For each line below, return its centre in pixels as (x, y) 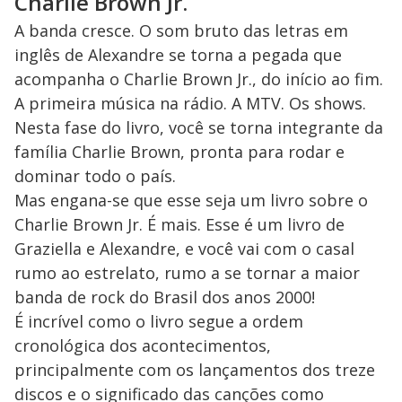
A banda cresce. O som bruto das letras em (181, 31)
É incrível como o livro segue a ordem (159, 322)
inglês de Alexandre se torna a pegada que (178, 55)
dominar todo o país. (95, 176)
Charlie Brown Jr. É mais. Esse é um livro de (179, 225)
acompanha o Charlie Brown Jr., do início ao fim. (199, 79)
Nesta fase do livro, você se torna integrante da (199, 128)
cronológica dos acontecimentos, (143, 346)
